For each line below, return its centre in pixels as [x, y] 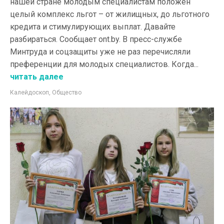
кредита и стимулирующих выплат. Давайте [93, 26]
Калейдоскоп [29, 92]
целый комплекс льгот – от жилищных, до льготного [110, 14]
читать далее [37, 76]
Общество [67, 92]
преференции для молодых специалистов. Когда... [104, 64]
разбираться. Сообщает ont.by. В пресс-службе [96, 39]
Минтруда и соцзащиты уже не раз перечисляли [100, 51]
